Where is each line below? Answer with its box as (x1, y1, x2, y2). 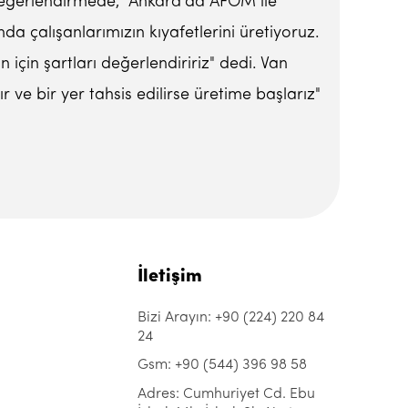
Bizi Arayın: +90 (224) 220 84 (138, 311, 324, 325)
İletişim (138, 268, 202, 286)
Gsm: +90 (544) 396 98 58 (138, 358, 307, 372)
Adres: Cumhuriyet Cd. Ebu (138, 387, 315, 402)
